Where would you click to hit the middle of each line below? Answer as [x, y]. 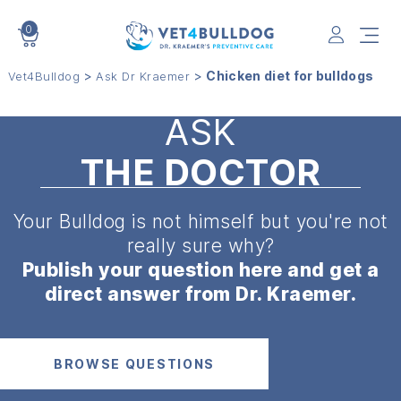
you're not [342, 222]
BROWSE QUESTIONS [134, 364]
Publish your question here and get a [200, 270]
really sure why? [200, 246]
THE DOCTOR [200, 173]
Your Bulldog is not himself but [154, 222]
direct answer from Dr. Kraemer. [200, 294]
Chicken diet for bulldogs [290, 76]
